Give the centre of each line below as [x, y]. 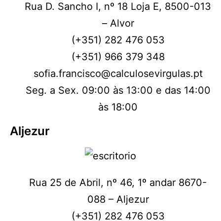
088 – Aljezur [118, 200]
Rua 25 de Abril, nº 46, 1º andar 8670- [118, 183]
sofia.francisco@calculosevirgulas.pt [118, 73]
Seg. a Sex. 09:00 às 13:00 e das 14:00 [118, 90]
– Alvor [118, 23]
